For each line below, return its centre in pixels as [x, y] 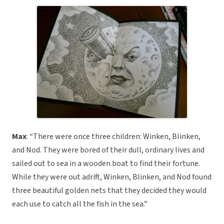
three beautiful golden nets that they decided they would [109, 191]
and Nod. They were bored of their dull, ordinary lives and [108, 150]
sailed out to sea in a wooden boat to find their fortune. [106, 164]
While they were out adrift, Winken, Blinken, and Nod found [112, 177]
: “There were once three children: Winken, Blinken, [113, 137]
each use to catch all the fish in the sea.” [80, 204]
